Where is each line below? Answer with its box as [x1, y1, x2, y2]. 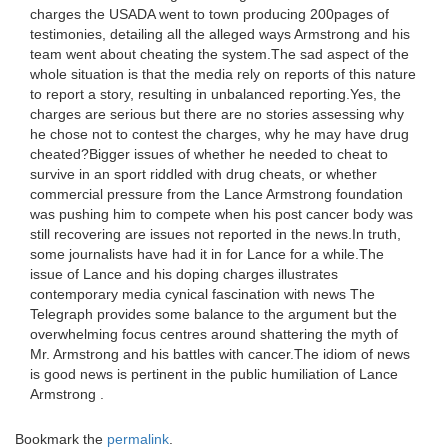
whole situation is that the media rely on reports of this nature [30, 66, 416, 82]
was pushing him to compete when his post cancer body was [30, 206, 413, 222]
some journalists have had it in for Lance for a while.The [30, 246, 384, 262]
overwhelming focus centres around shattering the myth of [30, 326, 398, 342]
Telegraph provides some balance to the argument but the [30, 306, 397, 322]
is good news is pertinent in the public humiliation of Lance [30, 366, 398, 382]
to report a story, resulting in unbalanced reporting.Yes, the [30, 86, 401, 102]
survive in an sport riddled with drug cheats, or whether [30, 166, 377, 182]
